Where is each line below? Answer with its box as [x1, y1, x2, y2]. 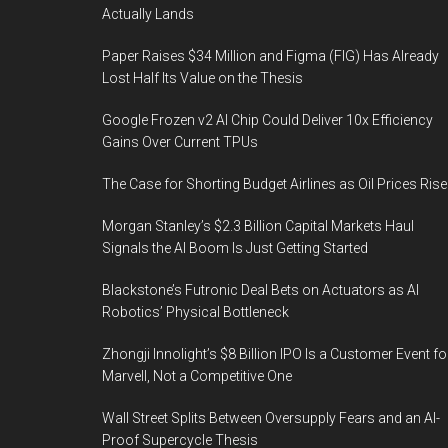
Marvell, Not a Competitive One [102, 368, 292, 385]
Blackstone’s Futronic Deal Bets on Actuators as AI [102, 282, 419, 299]
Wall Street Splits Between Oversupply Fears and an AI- [102, 410, 440, 427]
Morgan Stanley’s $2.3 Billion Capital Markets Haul [102, 218, 414, 235]
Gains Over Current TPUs [102, 134, 258, 151]
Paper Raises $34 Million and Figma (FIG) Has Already [102, 48, 439, 65]
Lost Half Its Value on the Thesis [102, 70, 303, 87]
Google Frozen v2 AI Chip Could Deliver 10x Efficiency [102, 112, 433, 129]
